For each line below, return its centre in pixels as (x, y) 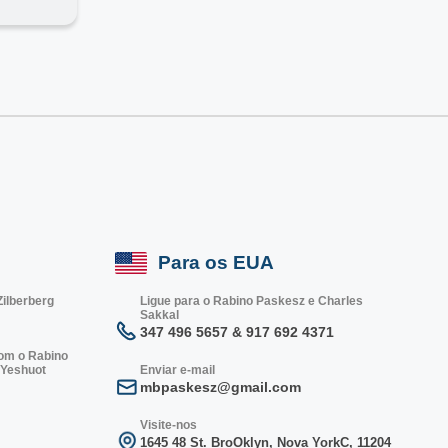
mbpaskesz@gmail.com (221, 386)
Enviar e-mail (178, 369)
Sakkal (160, 314)
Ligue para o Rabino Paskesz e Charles (252, 300)
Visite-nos (169, 424)
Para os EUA (215, 262)
